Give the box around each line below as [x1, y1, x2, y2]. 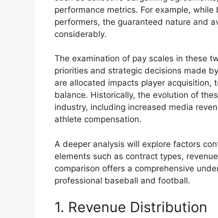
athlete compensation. [54, 114, 142, 125]
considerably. [54, 29, 107, 39]
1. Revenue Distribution [54, 199, 207, 216]
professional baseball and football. [54, 175, 190, 185]
